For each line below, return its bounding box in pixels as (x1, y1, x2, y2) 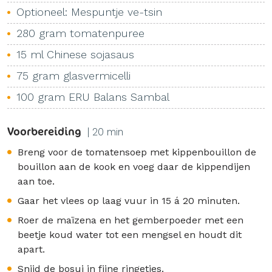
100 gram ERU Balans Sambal (16, 90, 169, 103)
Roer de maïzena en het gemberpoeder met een (18, 214, 243, 226)
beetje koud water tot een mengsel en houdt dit (18, 229, 242, 240)
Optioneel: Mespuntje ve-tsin (16, 5, 162, 18)
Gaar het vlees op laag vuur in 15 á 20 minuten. (18, 195, 240, 206)
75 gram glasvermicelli (16, 69, 131, 82)
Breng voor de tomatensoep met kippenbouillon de (18, 146, 256, 158)
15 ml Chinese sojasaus (16, 48, 134, 61)
